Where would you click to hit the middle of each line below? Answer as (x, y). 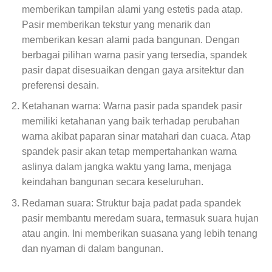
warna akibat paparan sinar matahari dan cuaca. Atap (136, 137)
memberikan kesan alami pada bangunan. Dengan (131, 39)
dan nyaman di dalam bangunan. (92, 248)
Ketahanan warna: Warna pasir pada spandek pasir (132, 106)
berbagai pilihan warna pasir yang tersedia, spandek (134, 55)
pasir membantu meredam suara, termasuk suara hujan (140, 218)
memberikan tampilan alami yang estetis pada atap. (132, 9)
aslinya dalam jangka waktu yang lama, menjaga (126, 167)
